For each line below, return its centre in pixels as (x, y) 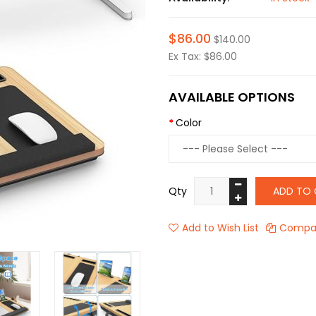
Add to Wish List (220, 228)
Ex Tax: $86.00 (203, 56)
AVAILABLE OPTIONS (232, 97)
